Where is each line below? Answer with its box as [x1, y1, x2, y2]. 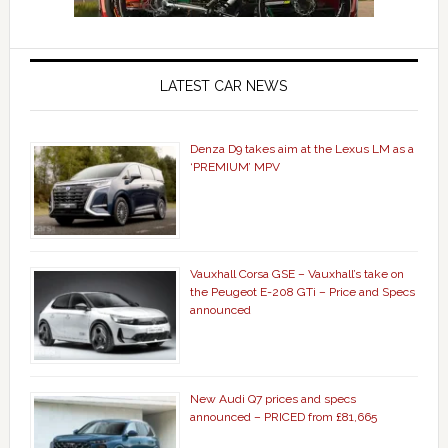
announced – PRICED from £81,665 [189, 409, 377, 424]
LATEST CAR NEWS [160, 78, 288, 94]
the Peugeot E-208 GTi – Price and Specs [189, 284, 415, 299]
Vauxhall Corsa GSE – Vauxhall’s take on [189, 266, 404, 281]
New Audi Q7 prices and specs [189, 391, 356, 406]
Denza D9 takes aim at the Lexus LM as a [189, 142, 414, 156]
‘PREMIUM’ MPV [189, 160, 280, 174]
